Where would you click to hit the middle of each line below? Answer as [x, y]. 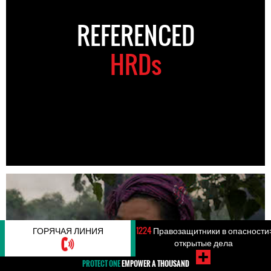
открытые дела [203, 242]
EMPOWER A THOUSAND [155, 263]
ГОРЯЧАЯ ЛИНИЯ [68, 230]
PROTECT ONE [101, 263]
